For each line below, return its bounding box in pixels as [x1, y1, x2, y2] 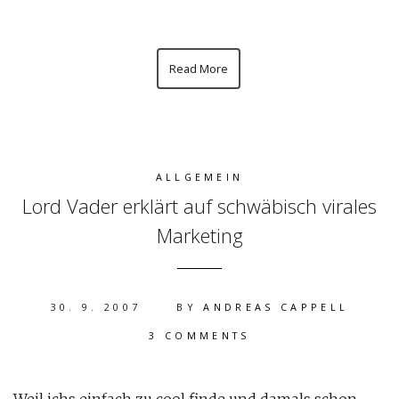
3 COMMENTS [149, 329, 250, 342]
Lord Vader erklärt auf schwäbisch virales [22, 192, 377, 219]
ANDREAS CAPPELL [203, 300, 349, 313]
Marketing [156, 222, 243, 248]
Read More [168, 61, 228, 77]
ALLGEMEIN [155, 170, 244, 183]
